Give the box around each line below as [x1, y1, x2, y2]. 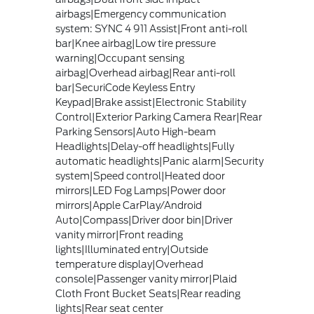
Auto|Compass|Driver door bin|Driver [55, 214, 233, 226]
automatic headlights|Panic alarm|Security [55, 156, 264, 167]
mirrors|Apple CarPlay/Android [55, 200, 202, 211]
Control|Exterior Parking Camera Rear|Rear [55, 111, 262, 123]
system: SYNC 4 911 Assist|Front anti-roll [55, 23, 247, 34]
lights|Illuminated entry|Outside [55, 244, 208, 255]
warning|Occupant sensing [55, 53, 184, 64]
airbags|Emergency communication [55, 8, 226, 20]
